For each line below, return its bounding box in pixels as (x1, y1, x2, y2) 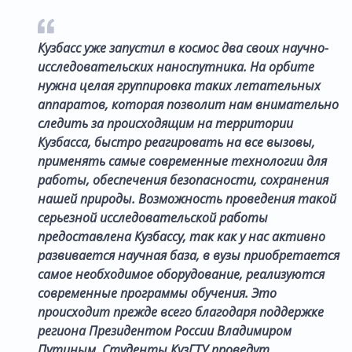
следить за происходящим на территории (38, 114, 293, 132)
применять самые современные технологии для (38, 152, 327, 170)
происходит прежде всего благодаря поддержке (38, 302, 324, 321)
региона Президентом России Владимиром (38, 321, 291, 339)
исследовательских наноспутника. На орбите (38, 57, 314, 75)
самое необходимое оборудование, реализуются (38, 265, 324, 283)
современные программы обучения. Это (38, 284, 277, 302)
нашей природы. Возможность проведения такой (38, 189, 336, 207)
